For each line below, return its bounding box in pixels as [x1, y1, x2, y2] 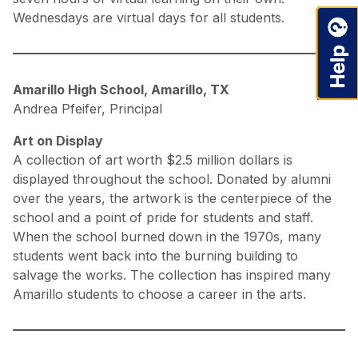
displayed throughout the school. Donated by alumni [13, 171, 331, 188]
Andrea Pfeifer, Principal [13, 101, 162, 117]
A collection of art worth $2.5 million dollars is [13, 152, 292, 169]
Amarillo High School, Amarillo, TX [13, 82, 229, 98]
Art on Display [13, 133, 103, 149]
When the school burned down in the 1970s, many [13, 229, 321, 245]
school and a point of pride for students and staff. [13, 209, 313, 226]
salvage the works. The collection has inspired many [13, 267, 331, 284]
